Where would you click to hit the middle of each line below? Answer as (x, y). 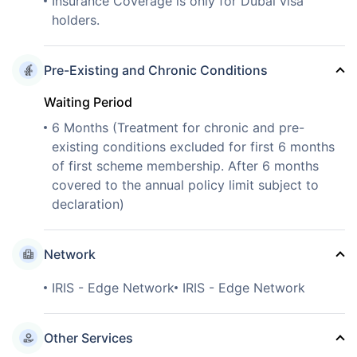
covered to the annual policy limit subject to (185, 184)
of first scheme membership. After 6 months (185, 165)
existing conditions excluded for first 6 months (193, 146)
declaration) (88, 204)
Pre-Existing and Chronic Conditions (156, 70)
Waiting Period (88, 102)
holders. (76, 20)
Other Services (88, 337)
